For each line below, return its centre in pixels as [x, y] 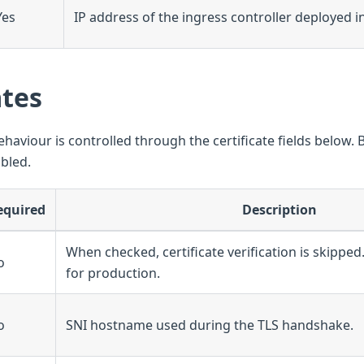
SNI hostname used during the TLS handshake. [210, 325]
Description [279, 209]
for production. [113, 273]
